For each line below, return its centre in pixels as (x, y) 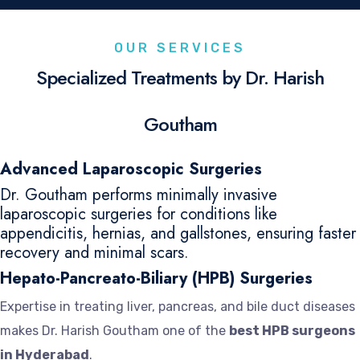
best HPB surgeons (292, 330)
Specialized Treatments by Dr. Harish (180, 77)
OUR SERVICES (180, 47)
